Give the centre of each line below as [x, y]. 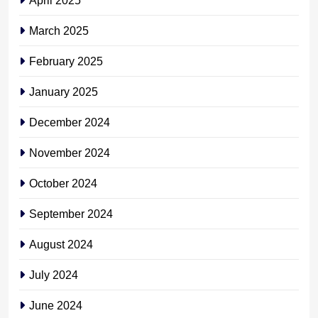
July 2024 [54, 274]
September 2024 [71, 213]
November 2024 [70, 152]
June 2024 [56, 305]
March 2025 [59, 30]
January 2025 [64, 91]
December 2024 [70, 122]
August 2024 [61, 244]
